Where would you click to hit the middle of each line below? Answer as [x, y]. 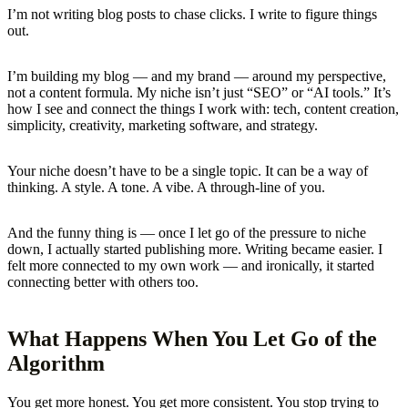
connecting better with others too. [103, 281]
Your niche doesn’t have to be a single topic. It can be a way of [188, 170]
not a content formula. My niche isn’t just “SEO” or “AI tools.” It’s [199, 92]
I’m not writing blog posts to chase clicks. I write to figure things [192, 14]
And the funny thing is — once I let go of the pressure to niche [187, 232]
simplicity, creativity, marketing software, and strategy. [163, 125]
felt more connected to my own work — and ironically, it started [191, 265]
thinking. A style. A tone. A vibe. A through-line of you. [166, 187]
